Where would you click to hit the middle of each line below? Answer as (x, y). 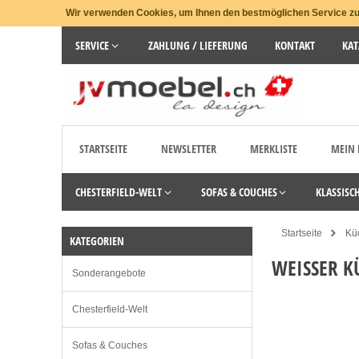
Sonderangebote (109, 274)
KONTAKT (294, 45)
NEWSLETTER (189, 149)
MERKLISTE (274, 149)
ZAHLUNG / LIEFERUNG (198, 45)
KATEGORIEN (97, 241)
